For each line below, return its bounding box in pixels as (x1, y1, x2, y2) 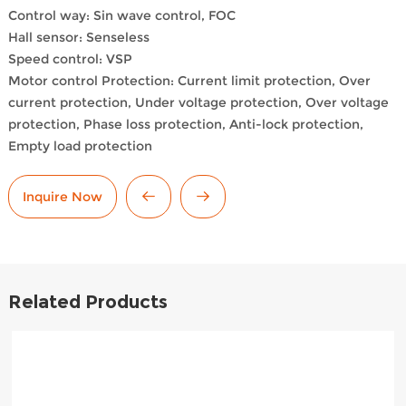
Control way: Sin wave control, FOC (7, 7, 236, 24)
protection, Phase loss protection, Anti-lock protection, (7, 116, 363, 133)
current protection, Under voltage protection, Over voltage (7, 94, 389, 111)
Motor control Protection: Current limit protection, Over (7, 72, 371, 90)
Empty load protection (7, 138, 152, 155)
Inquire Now (22, 188, 102, 206)
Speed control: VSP (7, 51, 132, 68)
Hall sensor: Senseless (7, 29, 150, 46)
